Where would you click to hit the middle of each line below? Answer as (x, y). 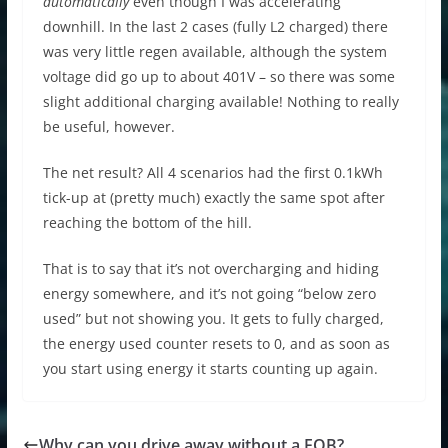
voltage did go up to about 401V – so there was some (218, 76)
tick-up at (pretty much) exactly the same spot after (213, 197)
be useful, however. (108, 126)
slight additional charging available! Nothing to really (220, 101)
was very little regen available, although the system (214, 51)
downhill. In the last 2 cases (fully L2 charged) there (215, 26)
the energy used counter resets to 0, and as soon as (216, 343)
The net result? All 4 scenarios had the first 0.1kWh (212, 172)
